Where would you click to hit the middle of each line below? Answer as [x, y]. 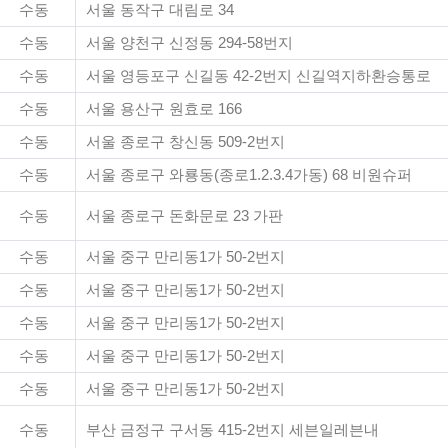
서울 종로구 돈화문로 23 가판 [184, 216]
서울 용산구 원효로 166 [164, 109]
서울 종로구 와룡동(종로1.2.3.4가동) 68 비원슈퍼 [249, 175]
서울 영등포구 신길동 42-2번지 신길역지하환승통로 [258, 76]
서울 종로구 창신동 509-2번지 [185, 142]
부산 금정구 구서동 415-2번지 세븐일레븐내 [232, 430]
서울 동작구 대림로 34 [160, 10]
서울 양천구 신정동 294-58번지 [189, 43]
